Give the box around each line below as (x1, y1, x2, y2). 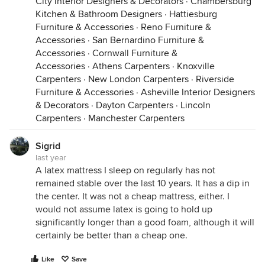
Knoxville (177, 60, 215, 72)
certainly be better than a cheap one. (35, 230, 188, 241)
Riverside (196, 73, 234, 85)
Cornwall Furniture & (92, 47, 177, 59)
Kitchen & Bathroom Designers (35, 8, 162, 20)
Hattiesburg (169, 8, 217, 20)
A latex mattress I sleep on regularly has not (35, 164, 215, 176)
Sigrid (35, 140, 60, 152)
